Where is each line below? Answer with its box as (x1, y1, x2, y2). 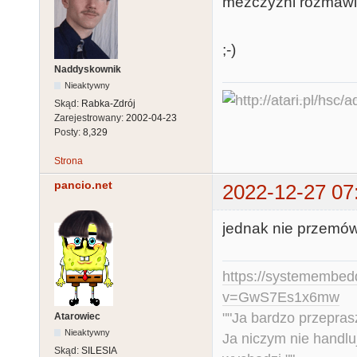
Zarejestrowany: (54, 112, 126, 124)
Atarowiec (54, 311, 100, 323)
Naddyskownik (54, 63, 121, 75)
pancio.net (54, 178, 112, 191)
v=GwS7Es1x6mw (222, 289, 339, 306)
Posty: (54, 126, 83, 138)
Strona (54, 155, 83, 167)
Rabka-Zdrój (81, 97, 135, 109)
